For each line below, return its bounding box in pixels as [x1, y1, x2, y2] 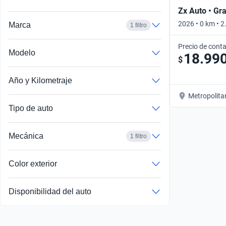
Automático [178, 29, 215, 38]
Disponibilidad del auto [9, 187, 91, 196]
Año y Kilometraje [9, 76, 72, 85]
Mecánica [9, 132, 43, 141]
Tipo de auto [9, 104, 53, 113]
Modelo [9, 48, 35, 58]
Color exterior [9, 159, 57, 168]
